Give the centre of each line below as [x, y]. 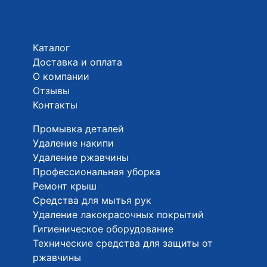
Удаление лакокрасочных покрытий [118, 214]
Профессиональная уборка [97, 171]
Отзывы [51, 90]
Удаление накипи [73, 143]
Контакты [55, 105]
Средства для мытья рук [92, 200]
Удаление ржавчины [81, 157]
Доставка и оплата [77, 62]
